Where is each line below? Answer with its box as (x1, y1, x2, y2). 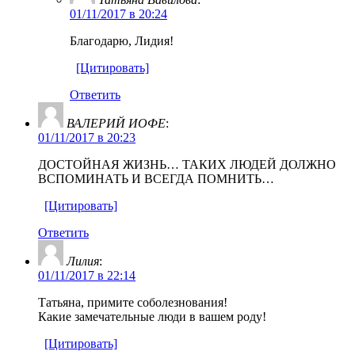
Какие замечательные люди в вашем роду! (38, 309, 266, 323)
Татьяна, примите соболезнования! (38, 295, 227, 309)
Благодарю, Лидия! (70, 33, 174, 48)
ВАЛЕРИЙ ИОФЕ (67, 116, 166, 130)
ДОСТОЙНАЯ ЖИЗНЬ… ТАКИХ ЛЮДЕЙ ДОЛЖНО (38, 157, 336, 171)
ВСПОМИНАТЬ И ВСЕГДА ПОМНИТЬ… (38, 171, 274, 185)
